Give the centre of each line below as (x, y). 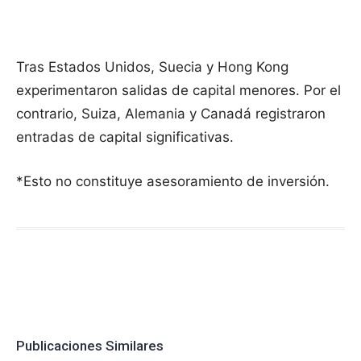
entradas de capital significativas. (125, 137)
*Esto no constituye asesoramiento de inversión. (173, 181)
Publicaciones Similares (90, 346)
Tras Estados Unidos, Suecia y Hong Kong (152, 67)
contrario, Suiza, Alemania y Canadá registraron (171, 114)
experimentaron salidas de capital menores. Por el (178, 90)
